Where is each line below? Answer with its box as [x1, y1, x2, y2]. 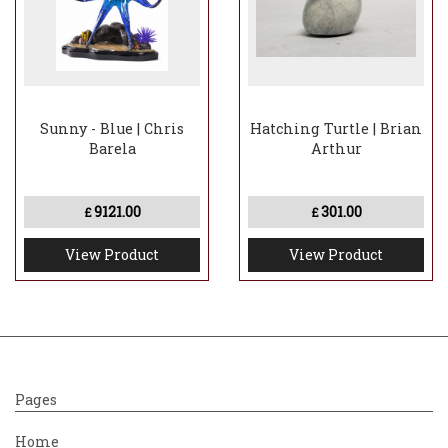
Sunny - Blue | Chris [40, 118, 184, 138]
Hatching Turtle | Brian [250, 118, 422, 138]
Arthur [310, 138, 362, 158]
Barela [88, 138, 136, 158]
